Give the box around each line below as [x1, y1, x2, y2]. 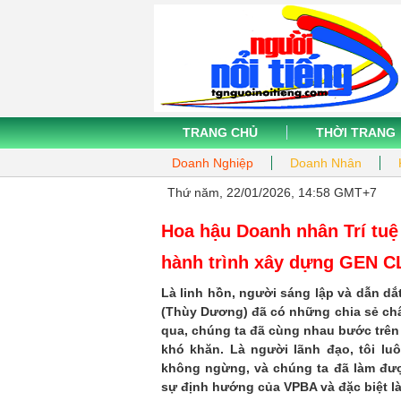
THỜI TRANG [316, 125, 396, 140]
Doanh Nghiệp [172, 156, 253, 170]
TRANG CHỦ [183, 125, 258, 140]
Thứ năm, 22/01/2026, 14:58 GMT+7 [167, 185, 377, 200]
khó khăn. [161, 342, 230, 356]
